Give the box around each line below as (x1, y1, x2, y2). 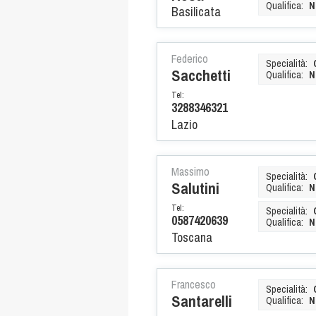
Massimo (171, 163, 209, 179)
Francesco (171, 276, 216, 292)
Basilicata (171, 2, 221, 20)
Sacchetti (171, 64, 231, 86)
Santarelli (171, 290, 232, 312)
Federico (171, 50, 208, 66)
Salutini (171, 177, 219, 199)
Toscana (171, 228, 212, 246)
